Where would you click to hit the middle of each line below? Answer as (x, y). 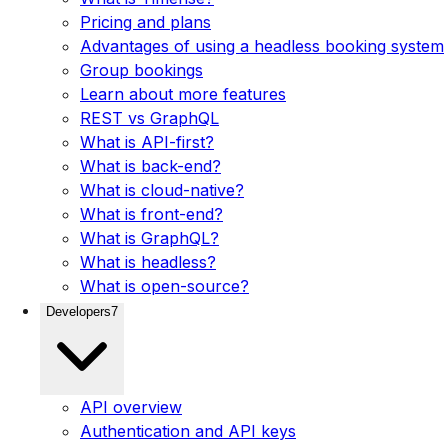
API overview (131, 407)
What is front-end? (151, 214)
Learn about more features (183, 94)
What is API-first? (147, 142)
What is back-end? (150, 166)
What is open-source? (164, 286)
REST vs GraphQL (149, 118)
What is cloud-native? (162, 190)
